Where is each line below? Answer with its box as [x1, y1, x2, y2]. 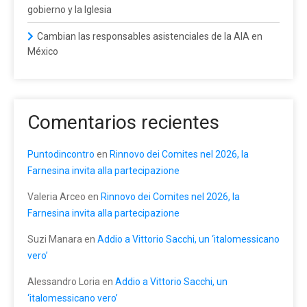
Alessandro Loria [27, 275, 100, 287]
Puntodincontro [27, 148, 95, 160]
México [27, 45, 58, 57]
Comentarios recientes [27, 110, 219, 134]
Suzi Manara [27, 233, 82, 245]
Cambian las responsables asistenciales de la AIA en [37, 30, 262, 42]
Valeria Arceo [27, 191, 86, 202]
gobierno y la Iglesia [27, 3, 112, 15]
